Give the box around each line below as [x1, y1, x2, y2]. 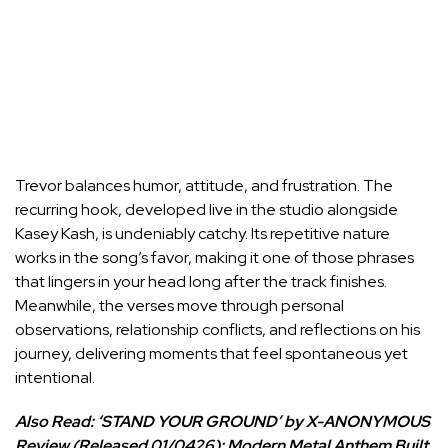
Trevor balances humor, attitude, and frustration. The [15, 174, 393, 196]
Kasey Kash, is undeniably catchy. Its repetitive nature [15, 222, 390, 244]
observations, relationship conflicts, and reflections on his [15, 318, 420, 340]
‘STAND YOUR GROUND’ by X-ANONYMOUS [97, 410, 430, 432]
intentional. [15, 366, 95, 388]
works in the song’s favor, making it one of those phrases [15, 246, 414, 268]
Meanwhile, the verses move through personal [15, 294, 344, 316]
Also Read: [15, 410, 97, 432]
